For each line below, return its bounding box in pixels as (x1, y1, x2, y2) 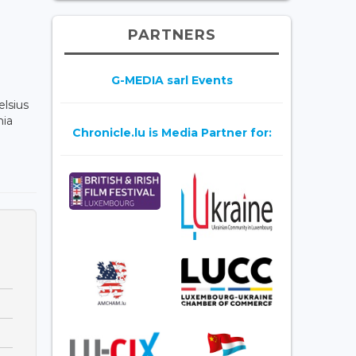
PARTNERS (127, 25, 216, 44)
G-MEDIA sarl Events (110, 72, 233, 87)
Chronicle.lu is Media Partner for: (72, 125, 272, 140)
